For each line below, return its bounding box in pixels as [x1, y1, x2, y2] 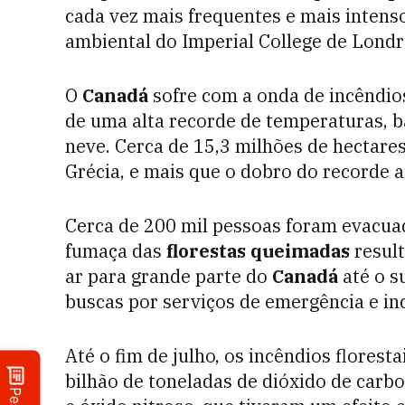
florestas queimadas [162, 239, 350, 263]
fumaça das [65, 239, 162, 263]
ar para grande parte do [65, 264, 272, 288]
